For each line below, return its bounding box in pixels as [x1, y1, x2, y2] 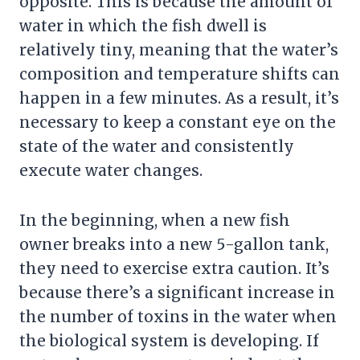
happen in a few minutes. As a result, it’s [19, 88, 339, 108]
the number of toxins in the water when [19, 306, 337, 326]
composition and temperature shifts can [19, 63, 340, 84]
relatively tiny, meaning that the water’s [19, 39, 338, 59]
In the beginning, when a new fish [19, 210, 290, 230]
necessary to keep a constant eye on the [19, 112, 336, 132]
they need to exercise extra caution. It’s [19, 258, 329, 278]
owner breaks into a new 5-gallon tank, [19, 234, 329, 254]
